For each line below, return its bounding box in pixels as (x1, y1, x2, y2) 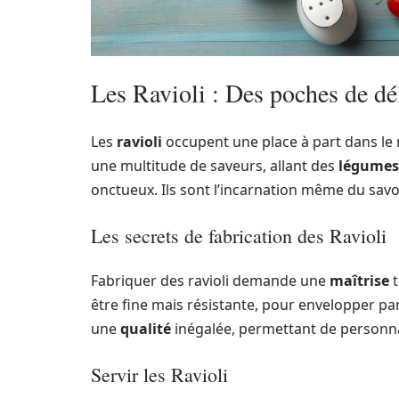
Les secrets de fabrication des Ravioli (91, 222, 387, 248)
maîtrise (330, 270, 389, 290)
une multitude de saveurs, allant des (91, 155, 338, 175)
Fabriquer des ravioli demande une (91, 270, 330, 290)
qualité (120, 318, 171, 338)
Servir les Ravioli (91, 361, 228, 387)
